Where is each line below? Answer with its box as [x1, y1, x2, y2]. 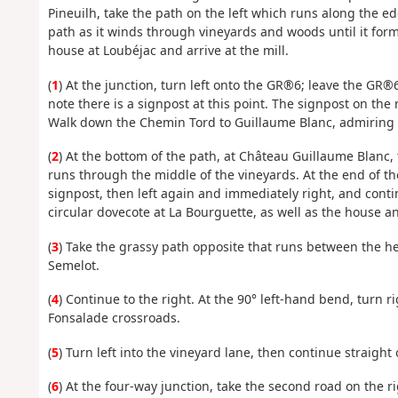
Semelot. [47, 256, 99, 274]
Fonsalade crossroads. [47, 309, 180, 327]
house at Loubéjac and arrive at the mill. [47, 42, 289, 60]
